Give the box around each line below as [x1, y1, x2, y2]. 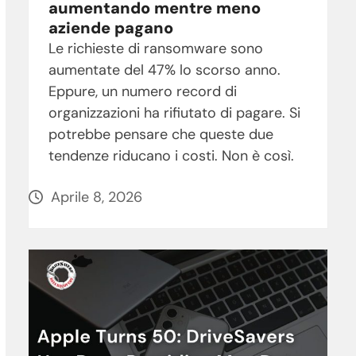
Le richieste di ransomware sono [48, 39, 263, 59]
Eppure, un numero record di [48, 82, 237, 102]
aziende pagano [48, 17, 173, 39]
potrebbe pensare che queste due [48, 125, 273, 145]
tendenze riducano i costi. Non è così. [48, 146, 294, 166]
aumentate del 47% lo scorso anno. [48, 60, 281, 80]
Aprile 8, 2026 [50, 188, 142, 207]
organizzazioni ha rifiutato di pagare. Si [48, 103, 300, 123]
